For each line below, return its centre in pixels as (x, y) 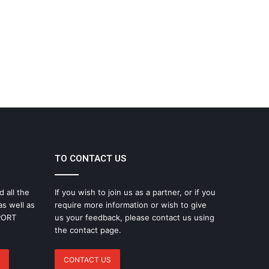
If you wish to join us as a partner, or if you (135, 192)
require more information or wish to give (131, 204)
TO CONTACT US (90, 158)
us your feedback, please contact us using (134, 217)
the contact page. (88, 230)
